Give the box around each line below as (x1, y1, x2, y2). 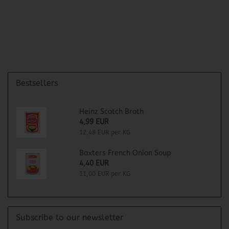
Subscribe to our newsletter (16, 213, 123, 222)
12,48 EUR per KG (79, 129, 130, 136)
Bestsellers (16, 78, 58, 88)
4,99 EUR (79, 118, 109, 126)
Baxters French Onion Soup (79, 149, 171, 157)
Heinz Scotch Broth (79, 107, 144, 116)
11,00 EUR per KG (79, 170, 130, 177)
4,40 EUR (79, 159, 109, 168)
